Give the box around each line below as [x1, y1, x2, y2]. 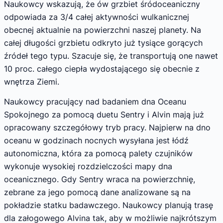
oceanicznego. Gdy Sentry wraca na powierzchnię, [4, 174, 195, 184]
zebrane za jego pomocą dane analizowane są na [4, 187, 191, 197]
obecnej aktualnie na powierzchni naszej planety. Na [4, 25, 201, 35]
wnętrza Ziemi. [4, 77, 59, 87]
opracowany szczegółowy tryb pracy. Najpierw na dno [4, 122, 211, 132]
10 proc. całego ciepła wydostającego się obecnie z [4, 64, 200, 74]
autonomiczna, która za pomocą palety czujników [4, 148, 193, 158]
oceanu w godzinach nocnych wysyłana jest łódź [4, 135, 189, 145]
